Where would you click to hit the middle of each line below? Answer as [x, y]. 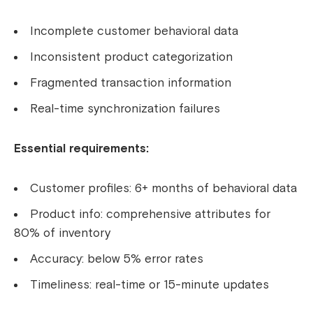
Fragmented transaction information [131, 83]
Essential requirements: [81, 149]
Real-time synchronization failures [125, 109]
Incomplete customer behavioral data [134, 31]
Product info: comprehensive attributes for [150, 214]
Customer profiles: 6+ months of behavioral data [163, 189]
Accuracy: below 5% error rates [117, 259]
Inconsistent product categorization [131, 57]
